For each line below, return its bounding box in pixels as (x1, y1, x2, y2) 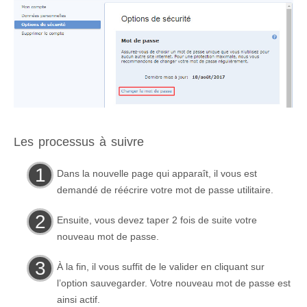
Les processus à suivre (14, 134, 144, 149)
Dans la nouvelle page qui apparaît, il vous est (57, 167, 257, 179)
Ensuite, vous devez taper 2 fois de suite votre (57, 214, 257, 225)
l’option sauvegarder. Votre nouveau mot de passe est (57, 277, 291, 288)
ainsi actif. (57, 293, 100, 305)
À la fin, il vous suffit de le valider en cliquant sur (57, 260, 265, 272)
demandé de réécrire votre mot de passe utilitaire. (57, 184, 273, 195)
